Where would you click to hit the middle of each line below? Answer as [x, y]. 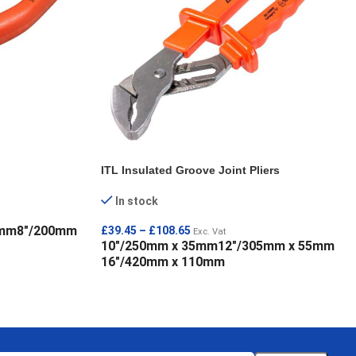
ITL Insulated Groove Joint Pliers [190, 170]
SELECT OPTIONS [156, 287]
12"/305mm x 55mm [276, 246]
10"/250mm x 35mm [159, 246]
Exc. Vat [209, 232]
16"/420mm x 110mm [163, 262]
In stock [137, 201]
